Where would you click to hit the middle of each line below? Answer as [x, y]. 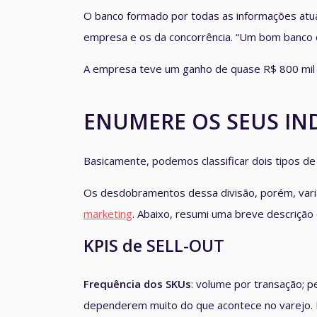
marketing [108, 214]
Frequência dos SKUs [137, 283]
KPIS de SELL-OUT [154, 246]
